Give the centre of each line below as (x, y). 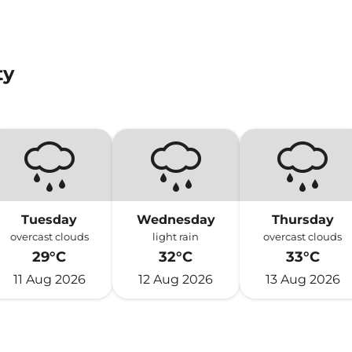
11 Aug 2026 (49, 279)
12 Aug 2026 (176, 279)
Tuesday (49, 220)
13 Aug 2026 (302, 279)
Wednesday (176, 220)
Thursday (302, 220)
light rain (176, 236)
